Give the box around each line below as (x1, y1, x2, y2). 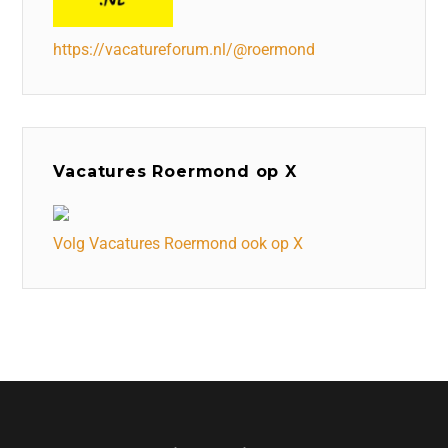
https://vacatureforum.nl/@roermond (53, 40, 316, 60)
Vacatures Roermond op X (53, 162, 297, 182)
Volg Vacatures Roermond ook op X (53, 234, 304, 254)
